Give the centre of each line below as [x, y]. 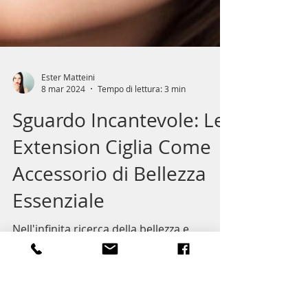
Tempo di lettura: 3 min [142, 226]
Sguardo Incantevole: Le [119, 257]
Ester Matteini [68, 214]
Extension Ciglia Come [112, 284]
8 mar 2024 [63, 226]
